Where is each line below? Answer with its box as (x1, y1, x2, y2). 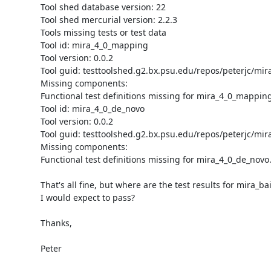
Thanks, (40, 217, 72, 229)
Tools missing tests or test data (40, 26, 166, 38)
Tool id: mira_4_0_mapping (40, 39, 148, 51)
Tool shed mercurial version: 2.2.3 (40, 13, 177, 25)
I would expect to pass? (40, 191, 135, 203)
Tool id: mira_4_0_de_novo (40, 102, 145, 114)
